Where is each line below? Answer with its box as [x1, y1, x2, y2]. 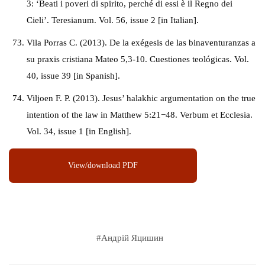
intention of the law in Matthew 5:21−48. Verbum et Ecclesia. [27, 110, 253, 119]
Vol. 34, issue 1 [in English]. [27, 127, 131, 136]
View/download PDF [68, 161, 138, 170]
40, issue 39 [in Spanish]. [27, 71, 120, 80]
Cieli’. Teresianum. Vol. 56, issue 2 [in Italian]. [27, 15, 199, 25]
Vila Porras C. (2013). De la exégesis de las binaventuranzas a [27, 38, 256, 47]
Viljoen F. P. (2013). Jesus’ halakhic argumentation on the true [27, 93, 256, 103]
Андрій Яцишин [101, 232, 163, 243]
